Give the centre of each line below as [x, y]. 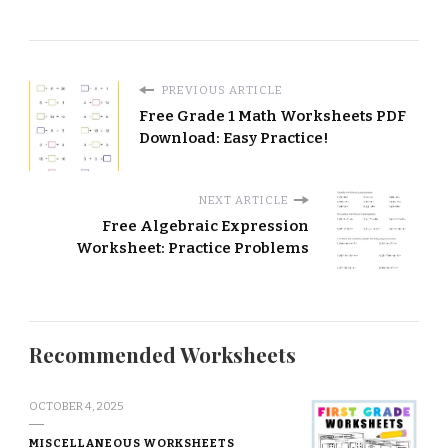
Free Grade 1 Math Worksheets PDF [272, 116]
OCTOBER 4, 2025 [76, 406]
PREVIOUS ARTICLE [221, 90]
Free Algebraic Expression [205, 226]
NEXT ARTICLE [244, 200]
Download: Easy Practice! [234, 138]
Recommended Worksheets [162, 355]
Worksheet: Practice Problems [192, 248]
